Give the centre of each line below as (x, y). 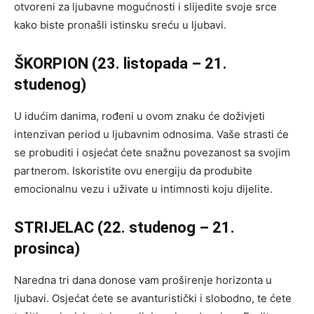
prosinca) (47, 248)
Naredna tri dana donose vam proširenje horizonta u (143, 280)
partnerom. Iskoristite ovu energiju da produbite (133, 170)
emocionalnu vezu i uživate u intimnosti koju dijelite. (143, 189)
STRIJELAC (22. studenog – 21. (124, 227)
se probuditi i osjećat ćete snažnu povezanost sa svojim (152, 152)
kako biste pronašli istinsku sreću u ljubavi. (120, 25)
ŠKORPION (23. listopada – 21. (121, 63)
